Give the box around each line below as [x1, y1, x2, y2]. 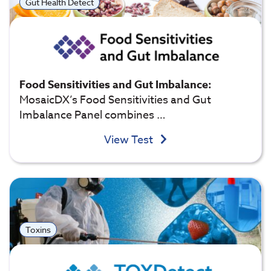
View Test [103, 131, 155, 148]
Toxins [25, 224, 51, 236]
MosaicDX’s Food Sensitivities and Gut [19, 91, 211, 108]
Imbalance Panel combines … [19, 106, 166, 123]
